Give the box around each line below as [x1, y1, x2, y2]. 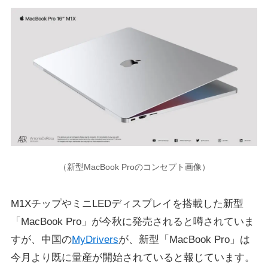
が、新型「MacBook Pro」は [118, 233, 250, 245]
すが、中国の [10, 233, 72, 245]
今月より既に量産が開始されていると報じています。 [10, 251, 255, 263]
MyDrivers [71, 233, 118, 245]
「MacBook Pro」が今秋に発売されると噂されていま [10, 215, 254, 227]
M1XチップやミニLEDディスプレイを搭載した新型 [10, 197, 243, 209]
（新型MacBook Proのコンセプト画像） [58, 162, 210, 172]
